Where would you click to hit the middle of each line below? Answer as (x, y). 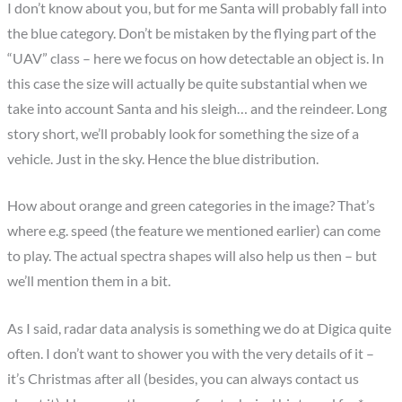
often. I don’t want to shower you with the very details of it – (191, 354)
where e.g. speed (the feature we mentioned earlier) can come (194, 231)
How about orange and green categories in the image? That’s (192, 206)
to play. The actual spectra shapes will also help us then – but (192, 256)
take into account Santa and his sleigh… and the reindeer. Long (197, 108)
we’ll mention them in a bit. (89, 281)
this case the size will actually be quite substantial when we (188, 83)
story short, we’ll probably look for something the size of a (184, 133)
